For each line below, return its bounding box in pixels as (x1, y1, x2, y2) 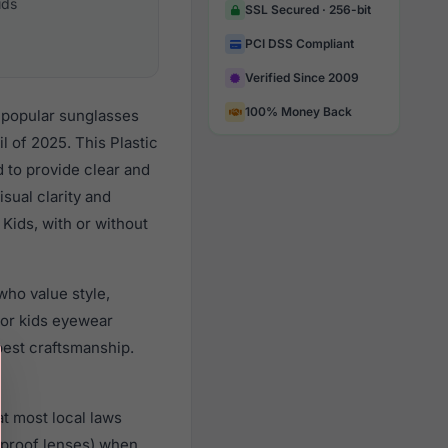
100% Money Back (245, 104, 352, 119)
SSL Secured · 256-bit (245, 2, 371, 17)
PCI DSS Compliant (245, 36, 354, 51)
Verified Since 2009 (245, 70, 359, 85)
